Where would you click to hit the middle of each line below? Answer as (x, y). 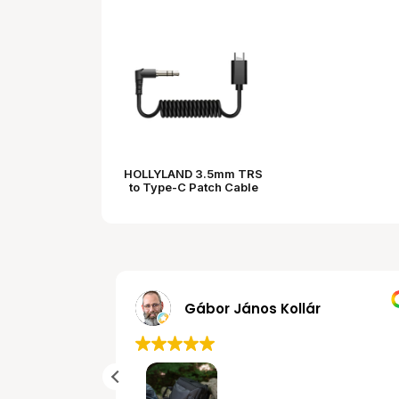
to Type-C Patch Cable (193, 187)
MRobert (206, 308)
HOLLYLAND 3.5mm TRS (193, 174)
